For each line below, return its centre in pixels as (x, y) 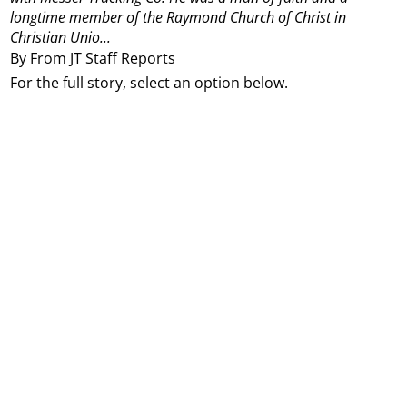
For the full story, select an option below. (149, 83)
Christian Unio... (61, 38)
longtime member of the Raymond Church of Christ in (179, 18)
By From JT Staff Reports (93, 58)
